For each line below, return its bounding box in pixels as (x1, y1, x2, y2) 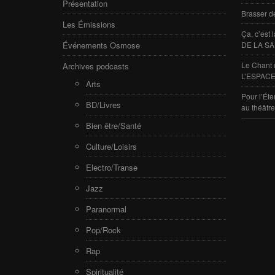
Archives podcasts (63, 60, 129, 72)
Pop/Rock (86, 223, 121, 236)
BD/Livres (86, 98, 121, 110)
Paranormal (86, 203, 126, 215)
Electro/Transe (86, 161, 137, 173)
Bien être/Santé (86, 119, 141, 131)
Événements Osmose (63, 39, 140, 51)
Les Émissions (63, 18, 115, 30)
